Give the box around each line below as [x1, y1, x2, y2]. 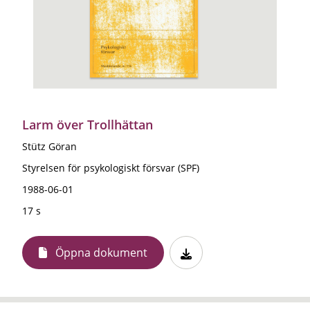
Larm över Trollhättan [22, 116, 153, 133]
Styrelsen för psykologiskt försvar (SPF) [22, 161, 199, 174]
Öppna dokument [55, 244, 147, 260]
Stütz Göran [22, 139, 77, 153]
